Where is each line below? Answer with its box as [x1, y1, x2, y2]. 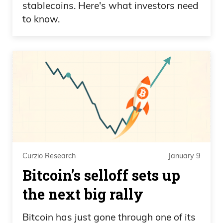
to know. [22, 13, 60, 25]
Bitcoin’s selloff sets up [22, 165, 180, 185]
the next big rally [22, 184, 143, 204]
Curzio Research [22, 151, 76, 161]
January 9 [168, 151, 201, 161]
